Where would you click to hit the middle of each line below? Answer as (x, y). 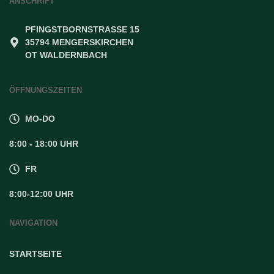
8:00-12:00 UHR (41, 194)
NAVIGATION (33, 223)
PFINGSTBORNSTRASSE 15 (80, 30)
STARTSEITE (35, 254)
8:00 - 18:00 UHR (44, 144)
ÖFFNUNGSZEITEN (46, 91)
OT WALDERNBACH (66, 55)
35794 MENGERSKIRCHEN (80, 43)
